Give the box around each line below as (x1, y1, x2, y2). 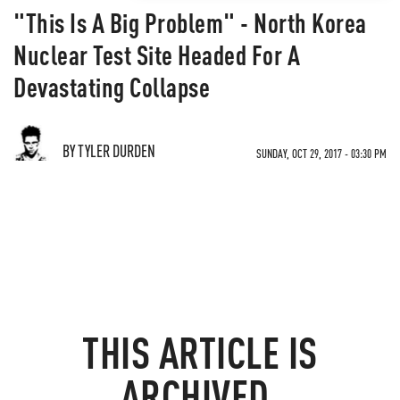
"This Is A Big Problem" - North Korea (13, 5, 367, 39)
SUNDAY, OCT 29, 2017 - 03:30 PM (256, 146, 387, 161)
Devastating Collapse (13, 70, 210, 104)
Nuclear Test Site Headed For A (13, 37, 300, 71)
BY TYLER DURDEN (62, 140, 155, 161)
